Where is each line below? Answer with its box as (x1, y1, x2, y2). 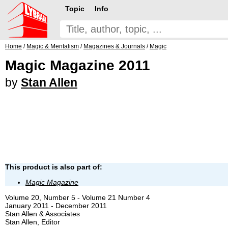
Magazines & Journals (83, 43, 145, 50)
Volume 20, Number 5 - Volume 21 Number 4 (5, 193, 150, 202)
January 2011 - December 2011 (5, 201, 107, 210)
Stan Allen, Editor (5, 217, 60, 226)
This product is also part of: (5, 162, 102, 171)
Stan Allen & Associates (5, 209, 80, 218)
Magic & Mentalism (26, 43, 79, 50)
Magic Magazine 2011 (5, 58, 150, 73)
